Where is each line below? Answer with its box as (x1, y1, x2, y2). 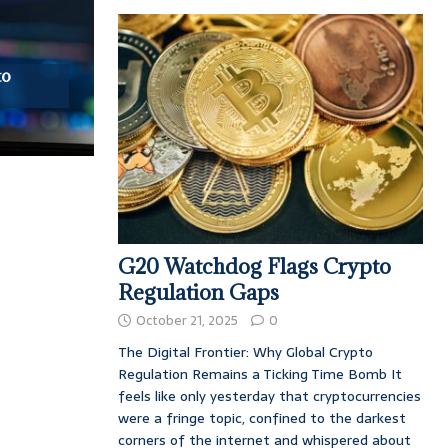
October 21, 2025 (135, 309, 238, 331)
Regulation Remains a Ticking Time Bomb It (117, 362, 402, 385)
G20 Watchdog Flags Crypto (117, 252, 391, 280)
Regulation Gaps (117, 278, 279, 306)
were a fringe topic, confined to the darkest (117, 406, 406, 429)
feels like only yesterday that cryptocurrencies (117, 384, 421, 407)
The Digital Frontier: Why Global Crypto (117, 340, 373, 363)
